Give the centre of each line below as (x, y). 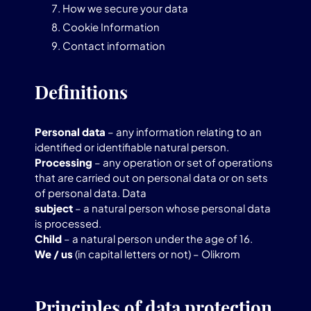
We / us (54, 254)
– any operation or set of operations (183, 162)
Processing (64, 162)
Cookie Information (111, 27)
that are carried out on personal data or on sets (151, 177)
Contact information (114, 45)
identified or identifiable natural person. (132, 147)
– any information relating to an (184, 132)
